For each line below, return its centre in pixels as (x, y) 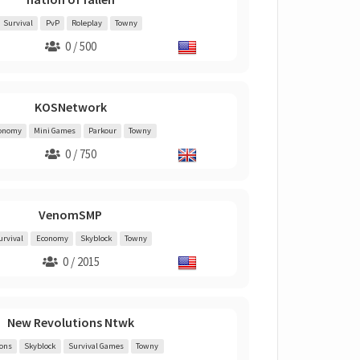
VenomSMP (70, 215)
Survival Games (96, 346)
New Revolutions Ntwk (70, 322)
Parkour (102, 131)
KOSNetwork (70, 107)
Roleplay (87, 23)
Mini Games (55, 131)
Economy (52, 238)
